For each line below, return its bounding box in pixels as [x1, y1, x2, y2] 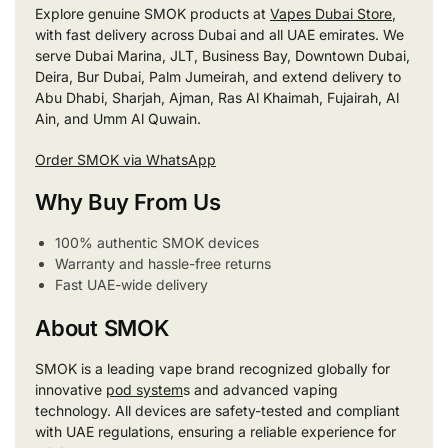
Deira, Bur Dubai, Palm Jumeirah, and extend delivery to [35, 68, 401, 86]
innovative [35, 380, 106, 398]
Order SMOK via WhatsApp [35, 150, 216, 168]
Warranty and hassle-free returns [55, 255, 271, 273]
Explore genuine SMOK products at [35, 5, 270, 23]
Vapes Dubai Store [270, 5, 392, 23]
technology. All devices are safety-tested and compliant [35, 401, 400, 419]
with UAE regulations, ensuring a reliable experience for [35, 422, 396, 440]
